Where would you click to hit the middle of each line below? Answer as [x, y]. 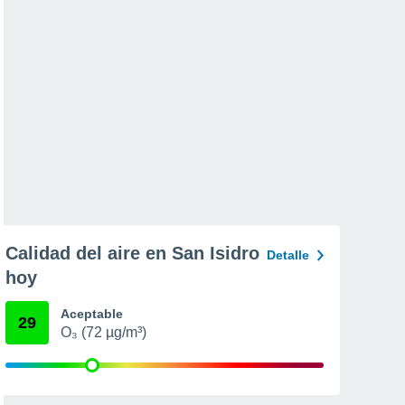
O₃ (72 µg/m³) [104, 332]
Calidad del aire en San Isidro [132, 253]
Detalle [288, 255]
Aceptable [92, 314]
